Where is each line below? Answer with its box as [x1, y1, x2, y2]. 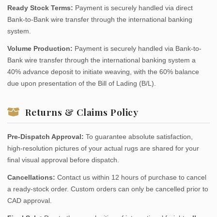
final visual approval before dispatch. [7, 156, 119, 164]
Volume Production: [7, 45, 73, 53]
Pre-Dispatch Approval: [7, 133, 84, 141]
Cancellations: [7, 173, 55, 182]
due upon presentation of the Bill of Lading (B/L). [7, 79, 156, 88]
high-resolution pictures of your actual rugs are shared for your [7, 144, 199, 153]
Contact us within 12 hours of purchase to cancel [55, 173, 206, 182]
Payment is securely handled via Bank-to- [73, 45, 201, 53]
